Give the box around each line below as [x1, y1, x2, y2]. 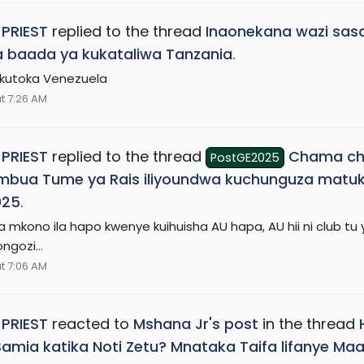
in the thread [258, 313, 359, 334]
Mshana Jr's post [133, 313, 258, 334]
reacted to [48, 313, 133, 334]
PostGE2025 [210, 149, 280, 166]
